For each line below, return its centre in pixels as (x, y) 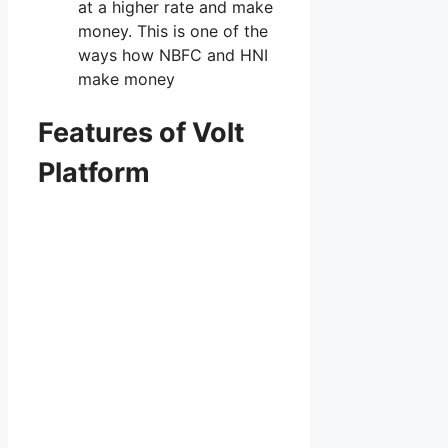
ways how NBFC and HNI (173, 54)
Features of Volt (141, 132)
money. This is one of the (173, 30)
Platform (94, 172)
